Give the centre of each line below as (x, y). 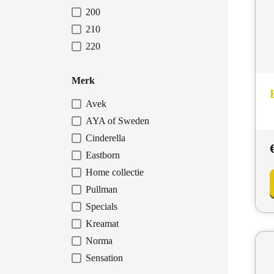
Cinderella (109, 138)
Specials (104, 207)
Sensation (107, 258)
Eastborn (106, 155)
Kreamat (106, 224)
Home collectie (118, 172)
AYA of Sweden (120, 121)
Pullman (104, 190)
